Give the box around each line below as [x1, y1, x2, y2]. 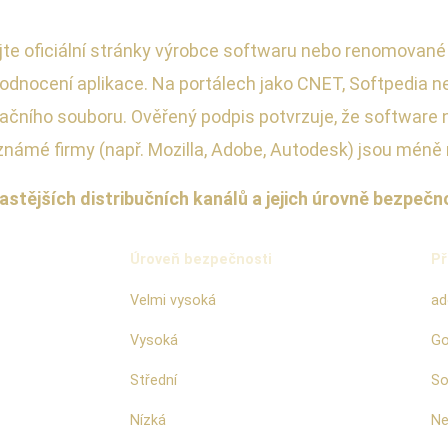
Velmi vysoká [130, 292, 216, 310]
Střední [130, 372, 177, 390]
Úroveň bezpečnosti [130, 251, 272, 269]
